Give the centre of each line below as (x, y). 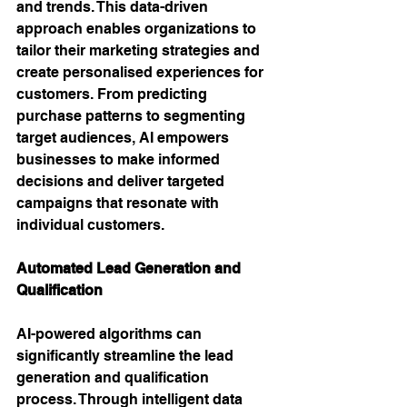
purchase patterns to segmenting (133, 116)
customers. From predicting (114, 94)
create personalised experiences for (142, 72)
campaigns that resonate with (119, 203)
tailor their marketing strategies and (140, 50)
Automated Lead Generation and (130, 268)
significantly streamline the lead (127, 356)
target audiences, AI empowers (124, 138)
